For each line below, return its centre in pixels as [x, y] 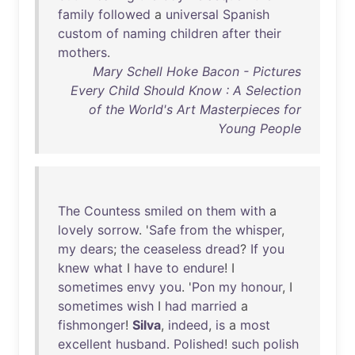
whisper [258, 230]
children [194, 33]
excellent [85, 344]
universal [192, 14]
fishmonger [92, 325]
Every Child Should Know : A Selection [186, 90]
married [214, 306]
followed [124, 14]
